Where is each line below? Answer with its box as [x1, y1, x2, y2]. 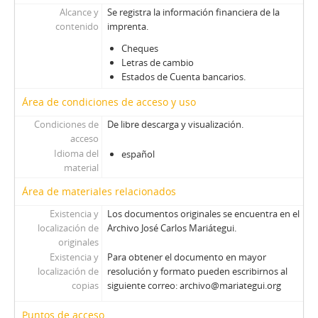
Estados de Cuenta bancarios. [121, 70, 246, 83]
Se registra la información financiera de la [106, 6, 280, 18]
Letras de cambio [121, 56, 194, 69]
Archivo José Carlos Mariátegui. [106, 221, 236, 234]
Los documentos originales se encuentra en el [106, 207, 300, 220]
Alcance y [59, 6, 99, 18]
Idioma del [53, 147, 99, 160]
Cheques [121, 42, 158, 55]
